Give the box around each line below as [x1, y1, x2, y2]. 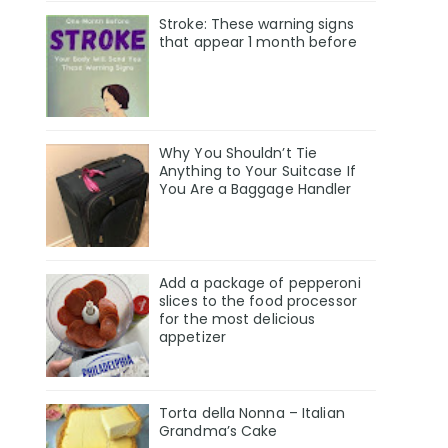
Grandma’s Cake [159, 420, 278, 441]
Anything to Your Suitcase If [159, 161, 356, 182]
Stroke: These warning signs [159, 13, 354, 34]
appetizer [159, 327, 226, 348]
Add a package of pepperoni [159, 273, 361, 294]
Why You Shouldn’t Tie [159, 143, 318, 164]
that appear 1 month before [159, 31, 357, 52]
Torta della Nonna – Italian [159, 402, 345, 423]
